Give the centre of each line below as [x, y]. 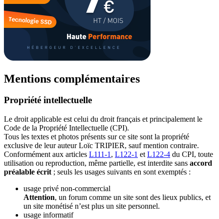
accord [201, 163]
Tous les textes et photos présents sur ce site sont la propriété [97, 137]
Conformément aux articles [46, 154]
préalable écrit [28, 172]
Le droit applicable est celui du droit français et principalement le [103, 119]
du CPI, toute [192, 154]
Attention [39, 197]
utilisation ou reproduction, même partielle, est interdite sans [97, 163]
